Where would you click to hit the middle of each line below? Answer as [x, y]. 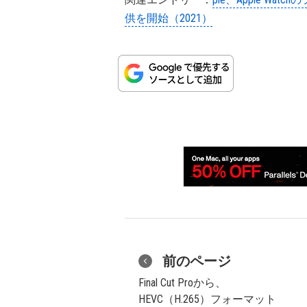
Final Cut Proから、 [182, 283]
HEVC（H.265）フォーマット [207, 299]
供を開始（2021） [169, 18]
